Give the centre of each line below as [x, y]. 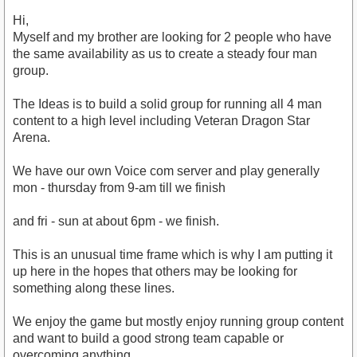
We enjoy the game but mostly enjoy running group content [178, 322]
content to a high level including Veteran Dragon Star [161, 121]
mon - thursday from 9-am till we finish [119, 188]
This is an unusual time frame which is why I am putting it [173, 255]
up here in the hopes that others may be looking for [155, 272]
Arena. [31, 138]
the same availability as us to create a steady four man [165, 54]
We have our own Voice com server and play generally [166, 171]
